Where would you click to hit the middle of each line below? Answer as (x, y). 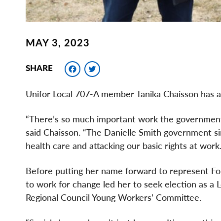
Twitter (125, 67)
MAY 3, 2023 (58, 43)
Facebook (114, 67)
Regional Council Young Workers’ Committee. (113, 198)
